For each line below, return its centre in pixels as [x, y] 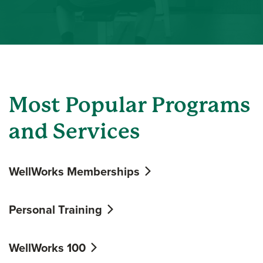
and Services [74, 131]
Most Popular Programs [129, 105]
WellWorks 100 [49, 247]
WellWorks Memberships [76, 171]
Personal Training [57, 209]
